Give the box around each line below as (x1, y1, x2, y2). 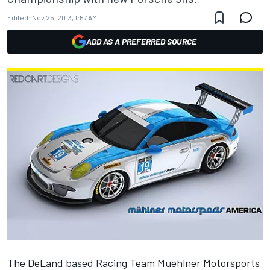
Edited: (7, 13, 31, 22)
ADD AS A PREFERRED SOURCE (86, 36, 196, 46)
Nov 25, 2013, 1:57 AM (32, 13, 97, 22)
